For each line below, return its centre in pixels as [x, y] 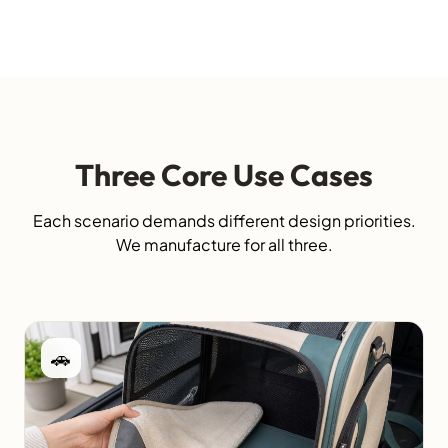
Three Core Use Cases [224, 175]
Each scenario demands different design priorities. [224, 221]
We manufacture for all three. [224, 245]
